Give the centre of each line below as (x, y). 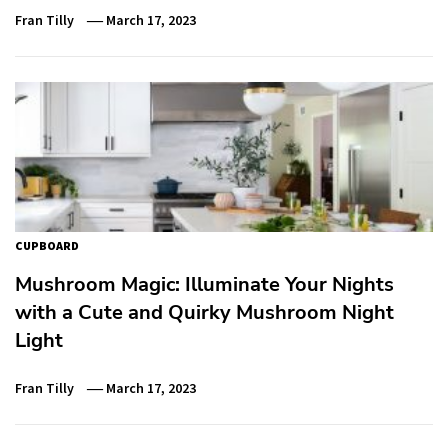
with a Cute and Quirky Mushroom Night (204, 312)
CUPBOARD (47, 245)
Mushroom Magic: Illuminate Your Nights (204, 284)
